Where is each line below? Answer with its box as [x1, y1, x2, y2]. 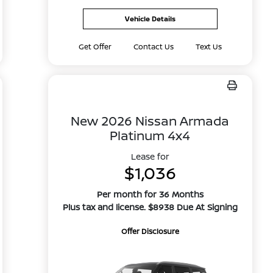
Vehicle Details [124, 14, 175, 23]
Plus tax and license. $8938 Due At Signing [62, 201, 238, 213]
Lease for [130, 151, 169, 162]
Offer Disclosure [121, 226, 179, 236]
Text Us [195, 41, 222, 52]
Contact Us [133, 41, 174, 52]
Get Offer [79, 41, 112, 52]
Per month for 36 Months [96, 188, 204, 200]
